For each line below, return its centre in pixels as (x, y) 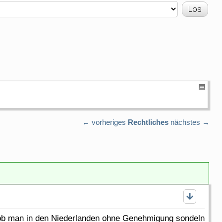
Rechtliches (148, 122)
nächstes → (190, 122)
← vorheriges (104, 122)
